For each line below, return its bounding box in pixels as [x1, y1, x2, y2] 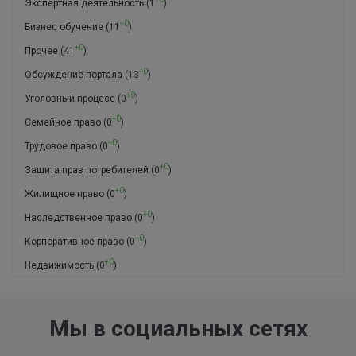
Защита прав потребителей [25, 164, 149, 176]
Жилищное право [25, 188, 104, 200]
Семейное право [25, 117, 101, 129]
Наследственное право [25, 212, 132, 224]
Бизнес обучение [25, 21, 103, 33]
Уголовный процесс [25, 93, 115, 105]
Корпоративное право [25, 236, 124, 248]
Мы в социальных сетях [48, 315, 308, 342]
